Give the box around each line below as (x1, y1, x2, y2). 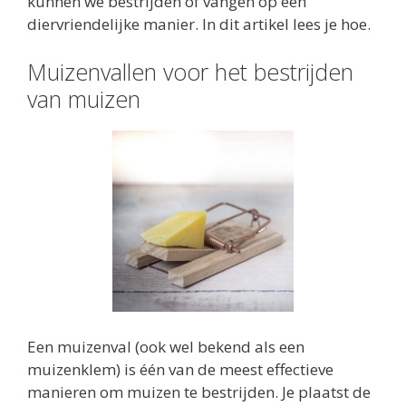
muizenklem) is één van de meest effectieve (27, 358, 333, 380)
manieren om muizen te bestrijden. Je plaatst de (27, 381, 371, 402)
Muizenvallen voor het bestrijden (27, 56, 353, 88)
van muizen (27, 83, 140, 115)
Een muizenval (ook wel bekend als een (27, 335, 304, 357)
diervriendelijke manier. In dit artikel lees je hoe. (27, 13, 371, 34)
